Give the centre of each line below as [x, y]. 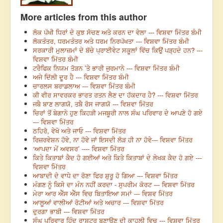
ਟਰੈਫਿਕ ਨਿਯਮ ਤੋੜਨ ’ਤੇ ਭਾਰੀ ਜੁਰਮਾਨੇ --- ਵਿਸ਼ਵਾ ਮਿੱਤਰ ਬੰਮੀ [106, 68]
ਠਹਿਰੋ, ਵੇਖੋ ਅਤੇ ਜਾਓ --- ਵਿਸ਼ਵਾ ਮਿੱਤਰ [79, 131]
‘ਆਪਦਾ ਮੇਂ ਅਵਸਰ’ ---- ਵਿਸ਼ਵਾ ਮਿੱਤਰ [79, 149]
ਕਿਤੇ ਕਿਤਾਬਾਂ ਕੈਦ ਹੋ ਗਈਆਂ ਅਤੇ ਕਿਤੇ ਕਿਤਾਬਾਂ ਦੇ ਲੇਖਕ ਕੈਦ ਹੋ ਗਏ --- [117, 158]
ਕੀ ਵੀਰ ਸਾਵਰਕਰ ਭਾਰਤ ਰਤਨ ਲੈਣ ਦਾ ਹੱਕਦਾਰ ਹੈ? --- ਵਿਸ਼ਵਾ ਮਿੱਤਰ [115, 95]
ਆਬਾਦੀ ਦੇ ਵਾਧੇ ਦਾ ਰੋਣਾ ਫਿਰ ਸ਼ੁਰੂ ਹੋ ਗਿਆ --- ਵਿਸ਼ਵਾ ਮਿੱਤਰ [105, 176]
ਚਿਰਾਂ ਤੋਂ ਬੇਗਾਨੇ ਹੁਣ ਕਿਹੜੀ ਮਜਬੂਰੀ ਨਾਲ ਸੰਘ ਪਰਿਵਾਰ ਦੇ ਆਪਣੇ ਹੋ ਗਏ [118, 113]
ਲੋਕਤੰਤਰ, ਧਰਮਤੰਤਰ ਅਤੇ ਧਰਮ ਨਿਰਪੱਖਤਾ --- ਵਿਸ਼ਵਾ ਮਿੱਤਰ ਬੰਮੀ [111, 41]
